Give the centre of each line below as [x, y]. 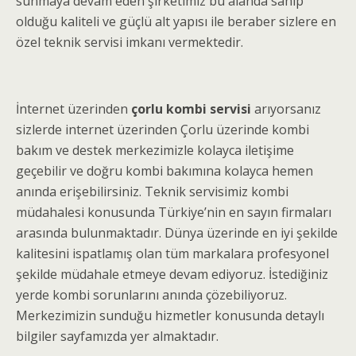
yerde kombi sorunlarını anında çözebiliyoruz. [151, 295]
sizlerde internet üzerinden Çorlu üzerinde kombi [163, 130]
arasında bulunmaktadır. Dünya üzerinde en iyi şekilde [177, 233]
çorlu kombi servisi [191, 109]
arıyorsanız [286, 109]
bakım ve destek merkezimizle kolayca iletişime [155, 150]
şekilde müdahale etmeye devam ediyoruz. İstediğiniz [172, 274]
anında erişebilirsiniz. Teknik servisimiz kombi [152, 192]
